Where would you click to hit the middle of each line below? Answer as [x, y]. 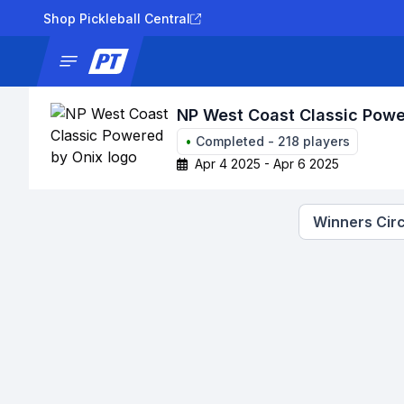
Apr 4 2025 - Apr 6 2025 [267, 164]
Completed [230, 141]
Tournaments [259, 61]
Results [339, 61]
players [325, 141]
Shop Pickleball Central [117, 18]
